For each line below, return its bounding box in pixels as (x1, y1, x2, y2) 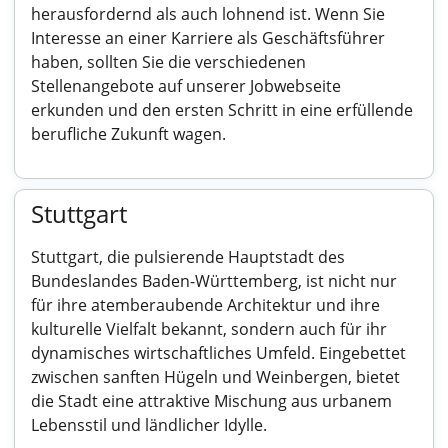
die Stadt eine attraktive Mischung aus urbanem (31, 390, 392, 412)
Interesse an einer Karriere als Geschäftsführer (31, 27, 385, 49)
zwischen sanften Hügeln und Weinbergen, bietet (31, 366, 400, 388)
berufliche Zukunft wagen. (31, 123, 226, 145)
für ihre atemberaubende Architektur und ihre (31, 294, 380, 316)
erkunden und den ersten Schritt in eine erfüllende (31, 99, 413, 121)
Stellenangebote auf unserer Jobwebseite (31, 75, 341, 97)
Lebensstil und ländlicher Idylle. (31, 414, 267, 436)
